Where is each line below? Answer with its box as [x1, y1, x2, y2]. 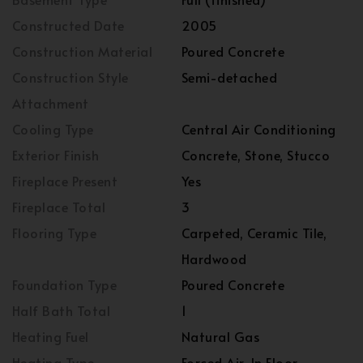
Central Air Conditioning [181, 120, 336, 139]
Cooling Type [12, 120, 94, 139]
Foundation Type [12, 275, 117, 294]
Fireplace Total [12, 198, 106, 216]
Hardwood [181, 250, 247, 268]
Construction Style [12, 68, 129, 87]
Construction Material [12, 42, 153, 61]
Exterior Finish [12, 146, 100, 164]
